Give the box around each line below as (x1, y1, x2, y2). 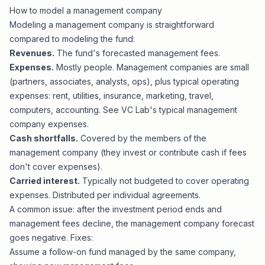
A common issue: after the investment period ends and (9, 204, 222, 214)
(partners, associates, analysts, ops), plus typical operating (9, 76, 239, 86)
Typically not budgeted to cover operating (80, 176, 249, 186)
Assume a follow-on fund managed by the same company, (9, 247, 236, 257)
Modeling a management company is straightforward (9, 20, 214, 30)
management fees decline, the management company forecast (9, 218, 254, 228)
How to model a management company (9, 5, 162, 15)
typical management (159, 105, 237, 115)
